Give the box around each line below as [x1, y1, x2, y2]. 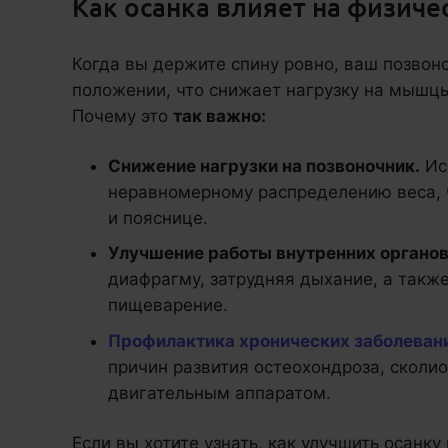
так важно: [173, 105, 266, 126]
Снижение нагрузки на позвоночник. [108, 155, 420, 176]
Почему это [72, 105, 173, 126]
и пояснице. [108, 207, 208, 228]
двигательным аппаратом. [108, 382, 331, 403]
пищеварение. [108, 295, 228, 316]
